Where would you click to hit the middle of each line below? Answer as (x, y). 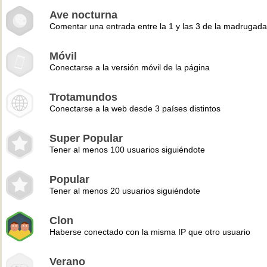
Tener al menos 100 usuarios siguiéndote (127, 150)
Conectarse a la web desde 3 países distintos (135, 108)
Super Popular (86, 138)
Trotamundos (83, 97)
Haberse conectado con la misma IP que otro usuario (150, 232)
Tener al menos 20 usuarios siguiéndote (125, 191)
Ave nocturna (83, 15)
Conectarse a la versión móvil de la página (130, 67)
